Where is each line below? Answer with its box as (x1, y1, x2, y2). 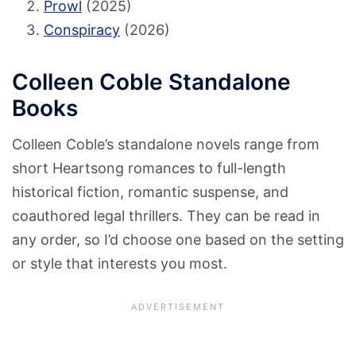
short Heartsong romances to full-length (12, 159, 286, 176)
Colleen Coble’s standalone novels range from (12, 135, 319, 153)
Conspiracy (44, 21, 120, 39)
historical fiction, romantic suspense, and (12, 183, 288, 200)
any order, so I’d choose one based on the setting (12, 230, 344, 248)
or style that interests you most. (12, 254, 227, 272)
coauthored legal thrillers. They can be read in (12, 207, 320, 224)
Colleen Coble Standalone (12, 68, 291, 95)
